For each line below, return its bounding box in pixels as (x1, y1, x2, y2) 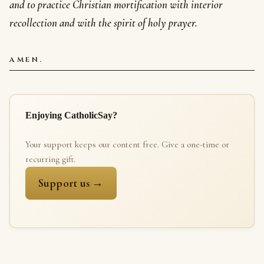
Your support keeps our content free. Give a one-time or (25, 139, 229, 150)
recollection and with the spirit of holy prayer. (9, 16, 197, 29)
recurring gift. (25, 154, 75, 165)
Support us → (38, 176, 104, 190)
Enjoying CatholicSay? (25, 110, 117, 121)
